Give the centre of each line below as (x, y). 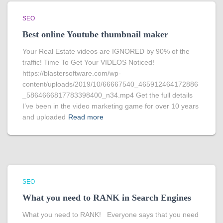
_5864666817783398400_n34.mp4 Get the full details (108, 95)
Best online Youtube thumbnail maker (95, 34)
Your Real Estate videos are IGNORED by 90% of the (106, 51)
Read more (86, 117)
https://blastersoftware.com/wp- (72, 73)
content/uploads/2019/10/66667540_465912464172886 (110, 84)
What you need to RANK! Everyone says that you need (111, 215)
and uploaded (44, 117)
